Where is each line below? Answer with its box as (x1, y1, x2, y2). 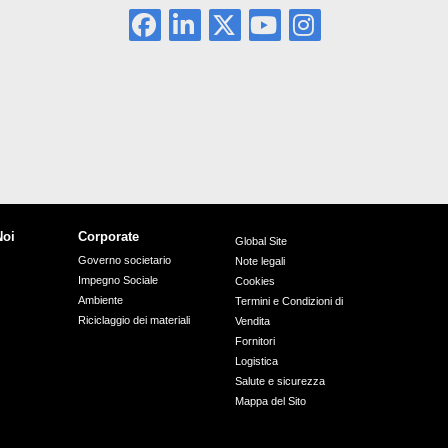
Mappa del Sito (234, 395, 306, 408)
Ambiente (77, 294, 123, 307)
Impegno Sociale (77, 274, 158, 287)
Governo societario (77, 254, 171, 267)
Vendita (234, 315, 270, 328)
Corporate (77, 230, 139, 245)
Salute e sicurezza (234, 375, 325, 388)
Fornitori (234, 335, 275, 348)
